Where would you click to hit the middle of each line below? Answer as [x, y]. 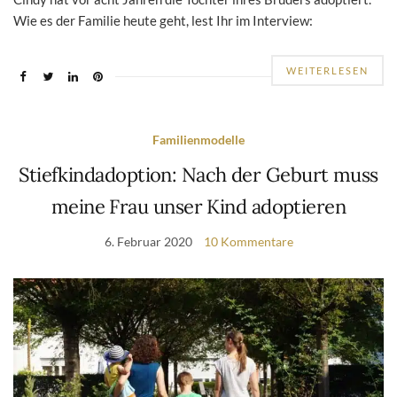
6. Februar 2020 [148, 242]
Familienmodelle [198, 140]
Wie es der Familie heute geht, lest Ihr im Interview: [163, 21]
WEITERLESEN [327, 71]
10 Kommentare [248, 242]
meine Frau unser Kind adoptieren [198, 207]
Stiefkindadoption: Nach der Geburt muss [198, 175]
